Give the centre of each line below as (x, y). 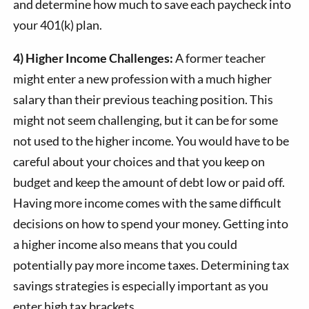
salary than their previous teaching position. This (143, 100)
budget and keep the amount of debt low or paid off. (149, 182)
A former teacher (220, 58)
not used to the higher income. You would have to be (151, 141)
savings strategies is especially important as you (141, 286)
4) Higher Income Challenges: (93, 58)
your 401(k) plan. (58, 25)
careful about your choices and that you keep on (139, 162)
